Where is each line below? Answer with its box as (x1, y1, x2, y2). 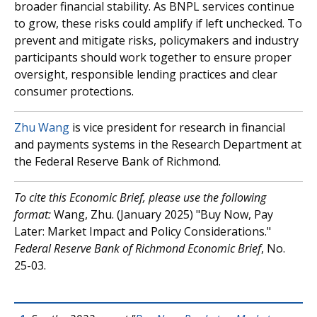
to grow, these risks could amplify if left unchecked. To (14, 16, 302, 31)
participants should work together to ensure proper (14, 50, 292, 65)
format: (14, 207, 51, 222)
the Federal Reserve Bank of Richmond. (14, 154, 221, 169)
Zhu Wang (14, 120, 69, 135)
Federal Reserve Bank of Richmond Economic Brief (14, 241, 261, 256)
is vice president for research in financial (69, 120, 285, 135)
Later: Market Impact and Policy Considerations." (14, 224, 271, 239)
